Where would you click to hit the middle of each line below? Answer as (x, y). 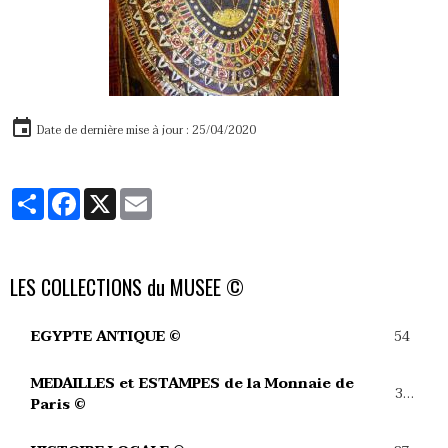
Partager (78, 195)
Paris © (58, 404)
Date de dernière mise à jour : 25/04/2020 (145, 130)
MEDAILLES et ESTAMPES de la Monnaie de (192, 383)
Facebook (118, 195)
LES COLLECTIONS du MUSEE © (127, 287)
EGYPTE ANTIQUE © (106, 336)
